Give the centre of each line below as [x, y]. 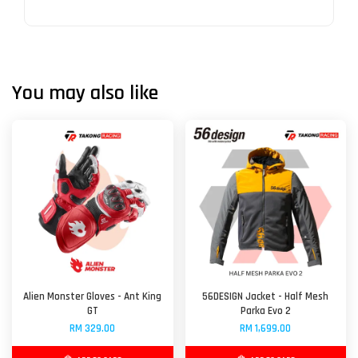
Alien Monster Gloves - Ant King [93, 297]
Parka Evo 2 [265, 311]
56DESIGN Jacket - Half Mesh [266, 297]
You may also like [85, 93]
